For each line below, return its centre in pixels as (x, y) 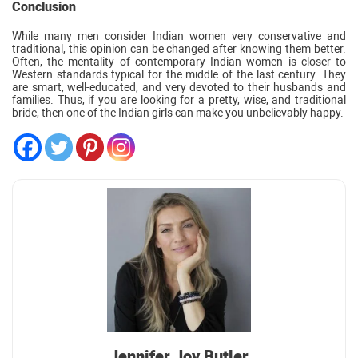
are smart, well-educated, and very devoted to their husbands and (179, 87)
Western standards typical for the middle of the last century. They (179, 74)
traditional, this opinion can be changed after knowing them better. (179, 48)
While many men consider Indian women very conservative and (179, 36)
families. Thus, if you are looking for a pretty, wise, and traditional (179, 99)
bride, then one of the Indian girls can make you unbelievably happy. (178, 112)
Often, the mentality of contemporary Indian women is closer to (179, 61)
